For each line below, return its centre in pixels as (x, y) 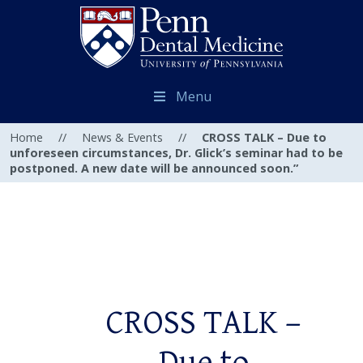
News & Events (122, 138)
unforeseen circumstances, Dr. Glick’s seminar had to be (176, 153)
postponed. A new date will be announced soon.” (154, 169)
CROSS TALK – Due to (264, 138)
